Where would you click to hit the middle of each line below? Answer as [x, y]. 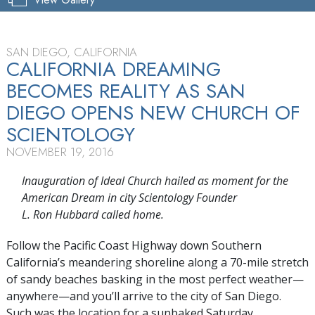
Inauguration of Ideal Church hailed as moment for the [155, 180]
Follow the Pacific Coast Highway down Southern [134, 245]
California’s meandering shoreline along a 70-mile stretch [157, 262]
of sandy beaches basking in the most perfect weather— [155, 279]
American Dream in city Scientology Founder [129, 197]
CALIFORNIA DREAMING [114, 69]
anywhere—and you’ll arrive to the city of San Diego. [144, 296]
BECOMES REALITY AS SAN [126, 91]
